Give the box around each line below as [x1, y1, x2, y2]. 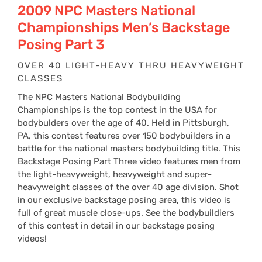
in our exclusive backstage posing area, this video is [18, 195, 231, 205]
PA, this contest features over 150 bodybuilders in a [18, 130, 230, 141]
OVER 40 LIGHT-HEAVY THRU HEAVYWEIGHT [18, 60, 244, 71]
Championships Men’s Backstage [18, 19, 230, 36]
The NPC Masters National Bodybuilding [18, 92, 181, 102]
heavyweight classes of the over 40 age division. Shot [18, 182, 239, 192]
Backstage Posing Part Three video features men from [18, 156, 240, 167]
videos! [18, 233, 47, 244]
